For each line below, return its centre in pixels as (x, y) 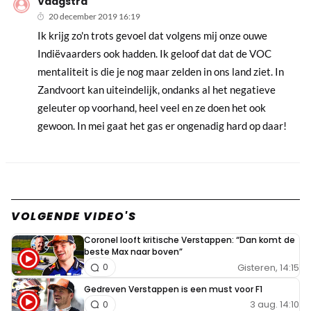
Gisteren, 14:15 (268, 267)
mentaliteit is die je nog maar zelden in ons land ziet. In (161, 72)
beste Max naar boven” (133, 252)
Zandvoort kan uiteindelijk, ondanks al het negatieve (157, 90)
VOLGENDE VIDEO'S (74, 217)
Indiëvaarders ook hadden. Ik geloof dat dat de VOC (155, 54)
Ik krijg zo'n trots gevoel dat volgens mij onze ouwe (153, 36)
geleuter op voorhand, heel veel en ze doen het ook (152, 108)
